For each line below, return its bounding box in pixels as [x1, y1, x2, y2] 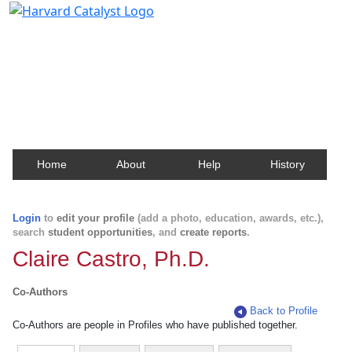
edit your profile [57, 212, 134, 224]
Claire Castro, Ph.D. [13, 247, 210, 271]
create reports [180, 226, 247, 238]
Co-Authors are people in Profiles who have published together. [13, 319, 298, 331]
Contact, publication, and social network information [19, 49, 332, 68]
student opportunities [48, 226, 152, 238]
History [270, 158, 305, 170]
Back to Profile [250, 305, 318, 317]
